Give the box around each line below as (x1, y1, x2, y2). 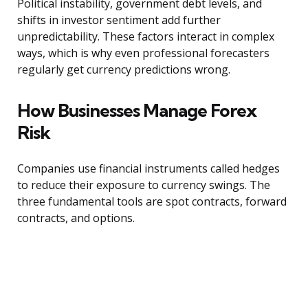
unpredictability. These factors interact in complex (17, 29, 274, 45)
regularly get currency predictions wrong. (17, 62, 230, 78)
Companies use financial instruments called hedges (17, 161, 280, 177)
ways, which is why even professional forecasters (17, 45, 269, 61)
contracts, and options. (17, 210, 135, 226)
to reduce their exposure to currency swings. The (17, 177, 270, 193)
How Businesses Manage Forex (17, 99, 256, 122)
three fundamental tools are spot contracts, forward (17, 194, 287, 210)
